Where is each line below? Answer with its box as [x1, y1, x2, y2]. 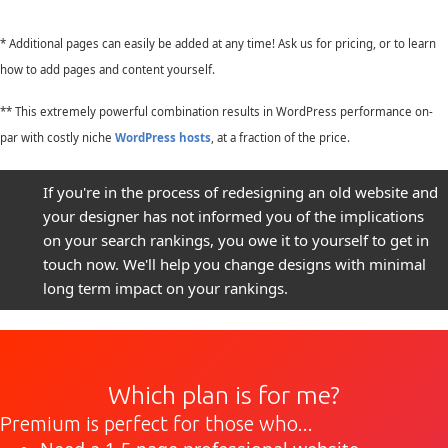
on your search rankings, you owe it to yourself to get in [43, 229, 429, 250]
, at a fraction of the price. [211, 129, 350, 145]
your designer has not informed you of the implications [43, 205, 424, 226]
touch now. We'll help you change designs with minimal [43, 253, 426, 274]
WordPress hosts [115, 129, 211, 145]
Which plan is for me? [108, 380, 340, 409]
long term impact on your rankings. [43, 277, 288, 298]
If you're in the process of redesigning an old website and [43, 181, 438, 202]
